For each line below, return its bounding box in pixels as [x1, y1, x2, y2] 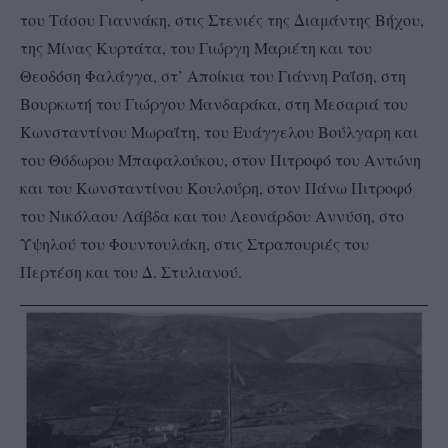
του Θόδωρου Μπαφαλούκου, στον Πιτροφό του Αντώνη [20, 148, 421, 170]
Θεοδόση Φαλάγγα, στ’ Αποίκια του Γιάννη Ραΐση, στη [20, 64, 406, 86]
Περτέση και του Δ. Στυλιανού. [20, 260, 242, 282]
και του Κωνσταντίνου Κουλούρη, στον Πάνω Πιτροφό [20, 176, 412, 198]
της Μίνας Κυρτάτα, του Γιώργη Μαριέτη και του [20, 36, 372, 58]
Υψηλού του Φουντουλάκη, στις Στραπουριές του [20, 232, 369, 254]
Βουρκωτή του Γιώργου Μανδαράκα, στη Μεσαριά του [20, 92, 408, 114]
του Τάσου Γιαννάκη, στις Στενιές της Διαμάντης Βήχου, [20, 8, 424, 30]
